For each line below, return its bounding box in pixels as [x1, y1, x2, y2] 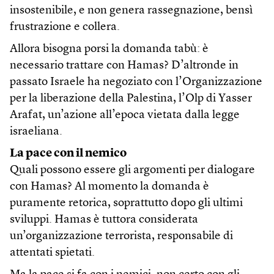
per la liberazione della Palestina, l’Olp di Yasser [10, 92, 252, 105]
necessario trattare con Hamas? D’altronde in [10, 59, 239, 72]
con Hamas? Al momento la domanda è [10, 180, 209, 193]
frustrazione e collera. [10, 21, 120, 33]
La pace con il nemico [10, 147, 127, 160]
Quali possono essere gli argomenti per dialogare [10, 164, 255, 176]
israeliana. [10, 125, 62, 138]
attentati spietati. [10, 246, 95, 259]
